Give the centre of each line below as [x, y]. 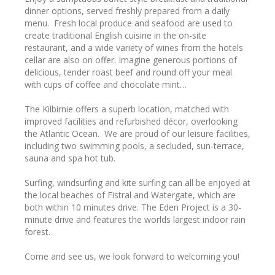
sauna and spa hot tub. [70, 158]
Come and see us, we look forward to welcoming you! [132, 256]
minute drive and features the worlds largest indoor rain [135, 219]
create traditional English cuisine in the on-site [115, 35]
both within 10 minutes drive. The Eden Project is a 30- [133, 207]
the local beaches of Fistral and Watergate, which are [130, 195]
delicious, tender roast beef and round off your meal [128, 72]
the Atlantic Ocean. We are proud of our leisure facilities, [137, 133]
